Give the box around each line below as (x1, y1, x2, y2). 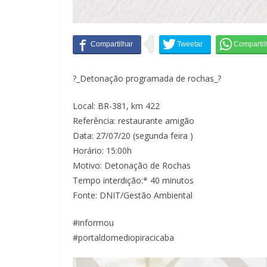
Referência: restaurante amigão (73, 115, 194, 127)
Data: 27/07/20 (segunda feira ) (73, 130, 193, 142)
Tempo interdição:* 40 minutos (73, 175, 194, 187)
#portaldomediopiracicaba (73, 232, 174, 244)
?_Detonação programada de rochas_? (73, 73, 221, 85)
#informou (73, 217, 114, 229)
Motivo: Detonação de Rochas (73, 160, 191, 172)
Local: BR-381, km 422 (73, 100, 160, 112)
